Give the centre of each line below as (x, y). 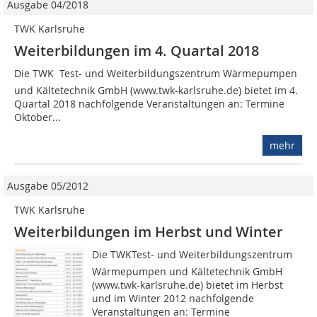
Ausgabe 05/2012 (48, 186)
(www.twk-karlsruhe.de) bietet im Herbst (188, 285)
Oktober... (38, 117)
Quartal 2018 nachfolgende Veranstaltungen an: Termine (149, 104)
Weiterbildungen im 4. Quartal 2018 (137, 51)
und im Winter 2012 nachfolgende (173, 299)
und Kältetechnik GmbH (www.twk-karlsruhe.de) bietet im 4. (156, 91)
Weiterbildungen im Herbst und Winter (149, 232)
